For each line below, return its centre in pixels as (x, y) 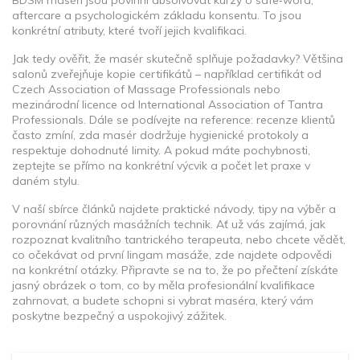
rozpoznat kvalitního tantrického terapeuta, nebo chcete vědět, (179, 239)
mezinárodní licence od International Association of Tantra (168, 104)
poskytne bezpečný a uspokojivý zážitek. (119, 316)
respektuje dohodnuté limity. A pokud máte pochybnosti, (161, 150)
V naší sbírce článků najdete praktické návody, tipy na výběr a (174, 209)
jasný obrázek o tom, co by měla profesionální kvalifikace (164, 285)
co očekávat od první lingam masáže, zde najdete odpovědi (172, 255)
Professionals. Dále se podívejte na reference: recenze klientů (174, 120)
